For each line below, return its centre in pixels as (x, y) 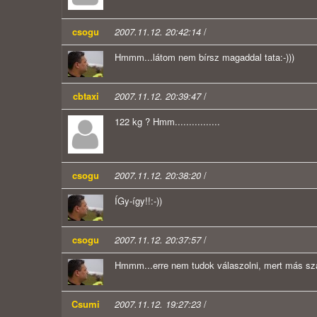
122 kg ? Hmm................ (167, 122)
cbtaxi (86, 96)
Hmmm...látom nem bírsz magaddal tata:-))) (204, 57)
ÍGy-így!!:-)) (138, 201)
